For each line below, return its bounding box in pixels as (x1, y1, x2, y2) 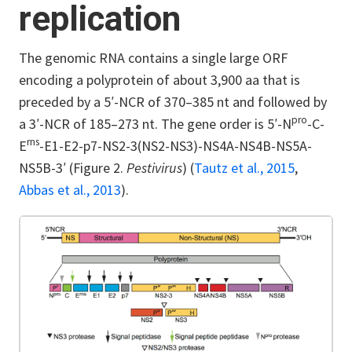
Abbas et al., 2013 (19, 180, 121, 199)
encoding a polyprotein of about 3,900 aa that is (19, 70, 300, 89)
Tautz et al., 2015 (194, 158, 295, 177)
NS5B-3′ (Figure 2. (19, 158, 126, 177)
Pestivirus (126, 158, 182, 177)
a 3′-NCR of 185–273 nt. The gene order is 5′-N (19, 114, 291, 133)
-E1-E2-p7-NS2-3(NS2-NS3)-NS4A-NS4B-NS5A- (39, 136, 312, 155)
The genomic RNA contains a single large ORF (19, 48, 288, 67)
